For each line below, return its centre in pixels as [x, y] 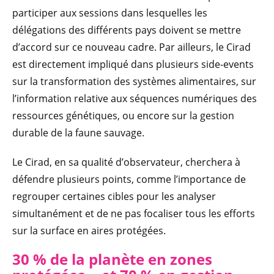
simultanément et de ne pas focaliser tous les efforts [134, 213]
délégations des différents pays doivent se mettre [127, 30]
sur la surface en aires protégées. [89, 230]
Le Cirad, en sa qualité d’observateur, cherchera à [126, 162]
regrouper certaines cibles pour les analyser [114, 196]
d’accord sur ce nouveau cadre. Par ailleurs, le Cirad [131, 47]
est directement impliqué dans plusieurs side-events [133, 64]
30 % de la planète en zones [112, 259]
